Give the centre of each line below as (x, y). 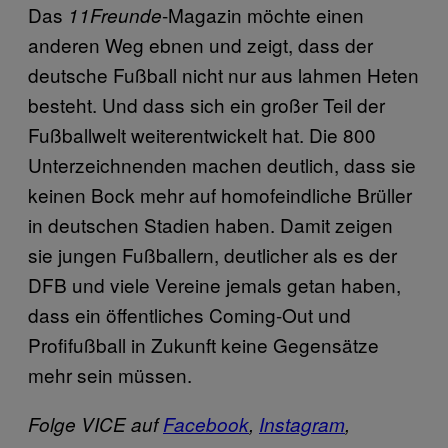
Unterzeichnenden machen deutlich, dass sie (222, 164)
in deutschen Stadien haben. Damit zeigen (210, 224)
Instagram (302, 423)
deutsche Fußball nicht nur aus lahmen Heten (223, 74)
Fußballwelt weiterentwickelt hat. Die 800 (202, 134)
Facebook (206, 423)
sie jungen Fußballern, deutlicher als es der (212, 254)
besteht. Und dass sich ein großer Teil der (206, 104)
